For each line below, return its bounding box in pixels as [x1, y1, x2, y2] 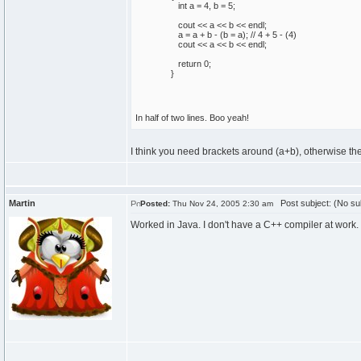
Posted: [140, 199, 170, 208]
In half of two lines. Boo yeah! [135, 113, 249, 122]
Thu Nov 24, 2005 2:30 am [170, 199, 273, 208]
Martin [9, 198, 35, 208]
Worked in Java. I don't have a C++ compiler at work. [131, 219, 359, 230]
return [178, 59, 201, 68]
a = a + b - [171, 30, 220, 39]
